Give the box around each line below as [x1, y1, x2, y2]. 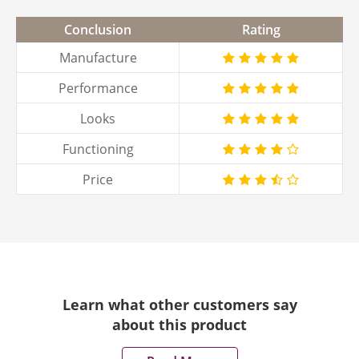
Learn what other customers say [62, 295, 297, 315]
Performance [58, 79, 138, 97]
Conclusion [64, 21, 131, 39]
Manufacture [58, 48, 137, 67]
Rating [242, 21, 280, 39]
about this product [112, 315, 247, 335]
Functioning [62, 139, 134, 158]
